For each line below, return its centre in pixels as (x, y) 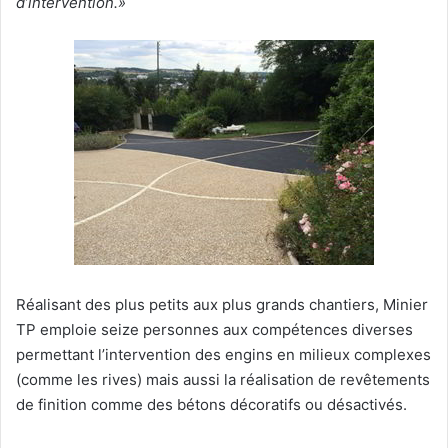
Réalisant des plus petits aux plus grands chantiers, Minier (222, 304)
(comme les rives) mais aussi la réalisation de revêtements (223, 379)
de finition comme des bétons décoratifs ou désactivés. (211, 404)
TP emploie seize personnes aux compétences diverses (214, 329)
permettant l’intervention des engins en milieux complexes (223, 354)
